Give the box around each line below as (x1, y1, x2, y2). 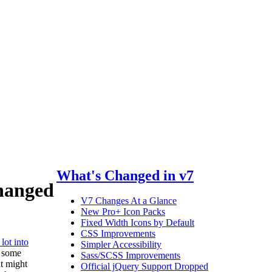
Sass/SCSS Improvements (81, 250, 180, 261)
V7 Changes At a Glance (81, 195, 177, 206)
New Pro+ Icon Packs (81, 206, 165, 217)
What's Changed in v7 (56, 167, 194, 183)
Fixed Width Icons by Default (81, 217, 194, 228)
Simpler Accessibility (81, 239, 161, 250)
